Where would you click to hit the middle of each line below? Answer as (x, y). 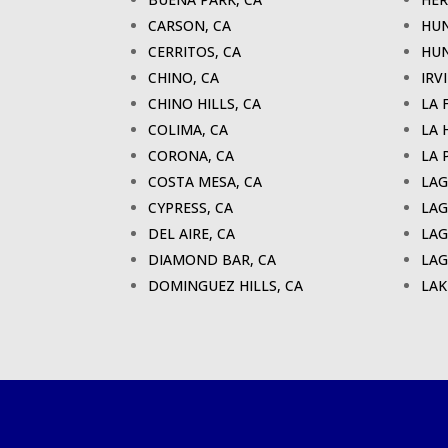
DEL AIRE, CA (192, 234)
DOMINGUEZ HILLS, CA (226, 286)
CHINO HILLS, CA (205, 104)
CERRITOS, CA (195, 52)
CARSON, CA (190, 26)
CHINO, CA (184, 78)
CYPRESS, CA (191, 208)
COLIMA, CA (188, 130)
